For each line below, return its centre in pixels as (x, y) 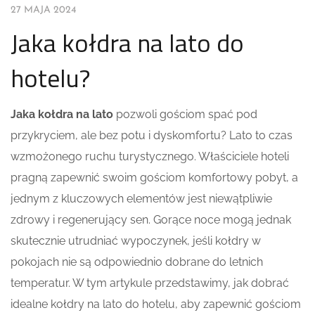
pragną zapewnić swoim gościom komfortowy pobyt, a (154, 177)
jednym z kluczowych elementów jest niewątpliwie (141, 198)
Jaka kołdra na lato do (127, 42)
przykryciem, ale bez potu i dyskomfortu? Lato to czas (152, 135)
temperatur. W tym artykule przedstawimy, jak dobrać (150, 283)
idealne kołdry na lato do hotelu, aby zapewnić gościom (156, 304)
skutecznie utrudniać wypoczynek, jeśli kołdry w (136, 240)
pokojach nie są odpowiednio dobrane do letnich (137, 262)
